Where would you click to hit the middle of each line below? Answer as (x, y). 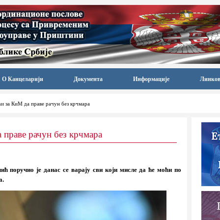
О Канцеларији (23, 79)
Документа (88, 79)
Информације (151, 79)
